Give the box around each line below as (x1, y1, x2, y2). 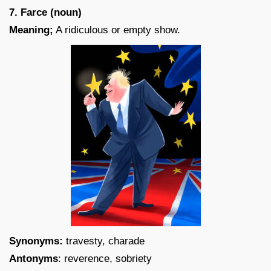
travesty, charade (63, 235, 145, 247)
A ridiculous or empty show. (53, 24, 180, 36)
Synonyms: (9, 235, 63, 247)
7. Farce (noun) (9, 6, 82, 18)
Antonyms (9, 252, 58, 264)
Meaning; (9, 24, 53, 36)
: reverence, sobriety (58, 252, 152, 264)
